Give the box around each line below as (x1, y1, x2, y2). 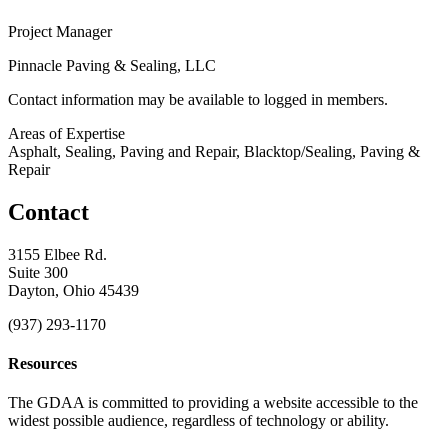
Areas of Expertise (8, 124, 125, 142)
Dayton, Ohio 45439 (8, 281, 139, 299)
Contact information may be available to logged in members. (8, 90, 388, 108)
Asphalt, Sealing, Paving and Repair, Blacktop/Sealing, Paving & (8, 142, 420, 160)
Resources (8, 354, 77, 372)
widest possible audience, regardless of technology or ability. (8, 412, 389, 430)
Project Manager (8, 22, 112, 40)
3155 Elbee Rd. (8, 245, 107, 263)
